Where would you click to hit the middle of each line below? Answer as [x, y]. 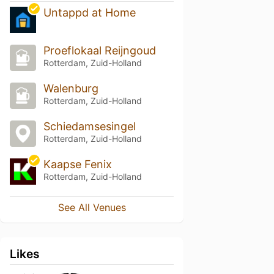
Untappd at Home [89, 13]
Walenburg [71, 89]
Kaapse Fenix [77, 164]
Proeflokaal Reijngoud [99, 51]
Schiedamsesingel [89, 126]
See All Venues [92, 207]
